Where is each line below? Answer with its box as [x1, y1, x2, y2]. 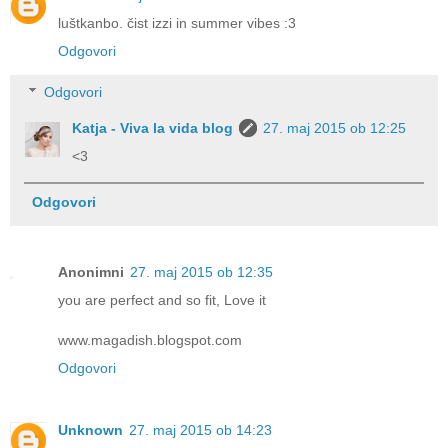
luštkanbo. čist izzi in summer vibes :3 [58, 14, 296, 31]
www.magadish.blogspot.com [58, 331, 242, 348]
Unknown [58, 421, 123, 438]
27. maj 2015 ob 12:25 [263, 120, 407, 137]
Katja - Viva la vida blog [72, 120, 234, 137]
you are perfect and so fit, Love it [58, 291, 266, 308]
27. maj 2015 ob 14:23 [129, 421, 272, 438]
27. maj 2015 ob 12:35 [130, 263, 273, 280]
